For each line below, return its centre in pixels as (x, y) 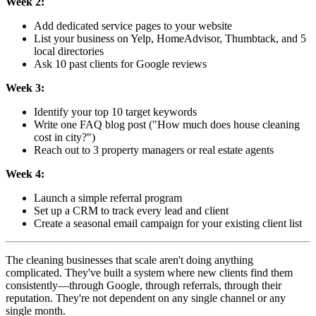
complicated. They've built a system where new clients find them (149, 273)
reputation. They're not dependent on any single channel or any (146, 298)
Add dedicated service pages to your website (133, 26)
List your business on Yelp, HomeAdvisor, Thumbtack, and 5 (170, 39)
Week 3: (25, 88)
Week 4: (25, 174)
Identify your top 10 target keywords (115, 112)
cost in (50, 138)
